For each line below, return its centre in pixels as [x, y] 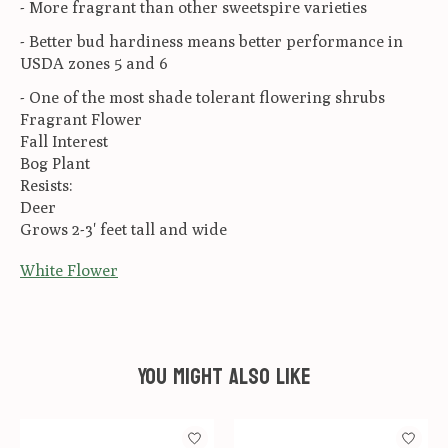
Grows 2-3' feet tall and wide [123, 229]
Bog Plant [55, 163]
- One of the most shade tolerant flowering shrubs [202, 97]
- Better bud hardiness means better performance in [211, 41]
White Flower [69, 270]
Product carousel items [104, 429]
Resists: [46, 185]
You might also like [224, 376]
